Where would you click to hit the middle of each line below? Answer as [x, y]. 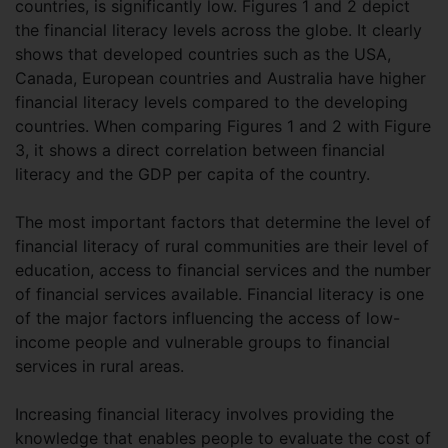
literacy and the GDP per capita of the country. [195, 174]
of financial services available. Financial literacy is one [219, 294]
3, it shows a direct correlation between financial [200, 150]
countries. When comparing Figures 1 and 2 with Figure [223, 126]
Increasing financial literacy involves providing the [204, 414]
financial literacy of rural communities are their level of [222, 246]
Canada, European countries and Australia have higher [220, 78]
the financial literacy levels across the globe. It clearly [218, 30]
